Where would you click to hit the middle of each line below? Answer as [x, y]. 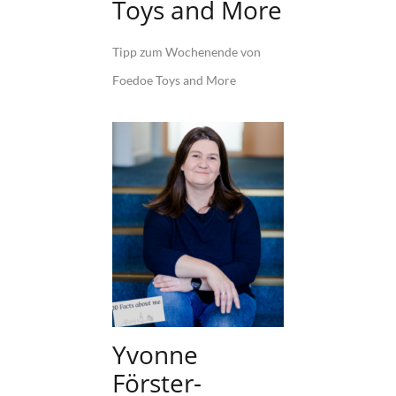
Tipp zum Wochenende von [187, 51]
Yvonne [155, 355]
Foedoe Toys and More [174, 80]
